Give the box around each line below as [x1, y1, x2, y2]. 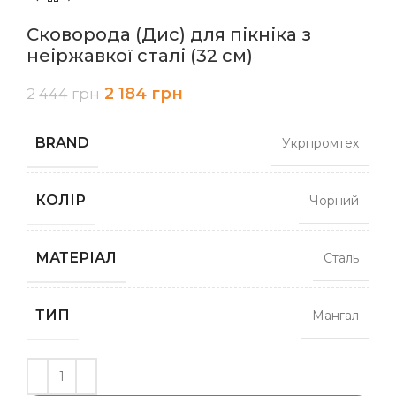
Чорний [309, 193, 359, 209]
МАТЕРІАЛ [35, 249, 117, 267]
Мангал [312, 308, 359, 324]
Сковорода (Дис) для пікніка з [27, 24, 311, 46]
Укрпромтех [282, 135, 359, 152]
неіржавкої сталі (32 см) [27, 45, 253, 67]
